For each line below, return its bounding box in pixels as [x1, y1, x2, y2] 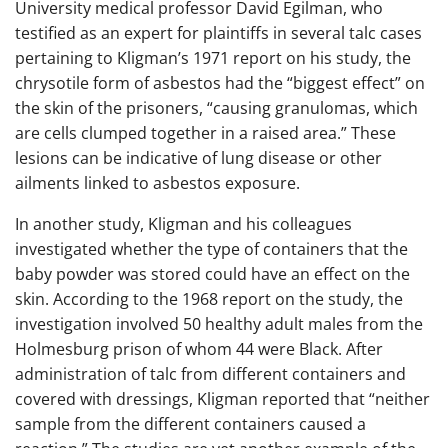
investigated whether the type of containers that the [15, 237, 408, 260]
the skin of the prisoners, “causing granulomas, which [15, 96, 418, 119]
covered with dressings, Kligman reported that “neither [15, 387, 430, 410]
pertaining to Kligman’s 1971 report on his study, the [15, 46, 411, 69]
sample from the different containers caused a [15, 412, 366, 435]
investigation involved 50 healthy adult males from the [15, 312, 423, 335]
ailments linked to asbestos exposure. [15, 171, 300, 194]
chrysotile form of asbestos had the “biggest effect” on [15, 71, 425, 94]
